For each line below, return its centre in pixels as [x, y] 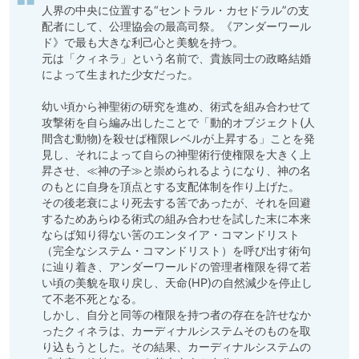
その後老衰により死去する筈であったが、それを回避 [176, 203]
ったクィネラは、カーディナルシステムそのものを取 [176, 331]
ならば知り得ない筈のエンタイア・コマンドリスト [171, 235]
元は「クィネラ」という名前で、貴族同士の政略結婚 [176, 58]
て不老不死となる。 [94, 299]
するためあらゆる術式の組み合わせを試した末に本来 [176, 219]
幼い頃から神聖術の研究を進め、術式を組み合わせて [176, 107]
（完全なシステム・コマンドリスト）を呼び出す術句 [176, 251]
